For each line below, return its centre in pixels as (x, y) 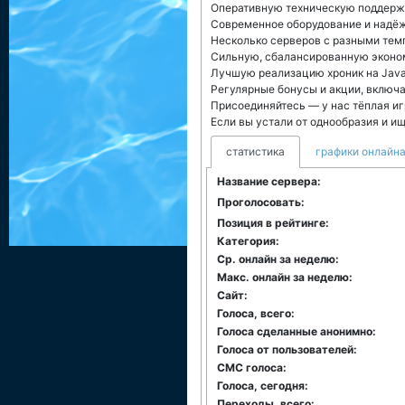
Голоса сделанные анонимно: (297, 331)
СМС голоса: (252, 367)
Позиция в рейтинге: (273, 223)
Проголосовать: (261, 202)
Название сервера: (269, 181)
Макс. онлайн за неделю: (285, 277)
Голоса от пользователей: (287, 349)
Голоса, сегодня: (263, 386)
